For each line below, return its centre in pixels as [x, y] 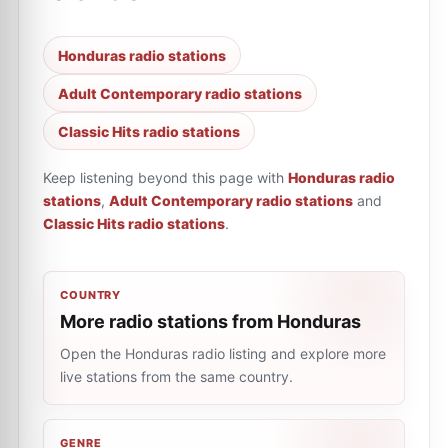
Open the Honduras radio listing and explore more [223, 353]
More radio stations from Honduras [210, 321]
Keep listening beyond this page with [163, 177]
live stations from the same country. [176, 376]
